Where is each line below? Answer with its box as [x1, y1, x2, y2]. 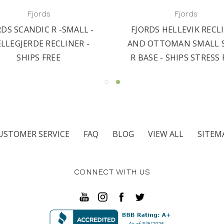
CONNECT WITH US [74, 166, 150, 176]
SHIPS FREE [16, 51, 60, 63]
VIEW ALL [147, 128, 183, 139]
